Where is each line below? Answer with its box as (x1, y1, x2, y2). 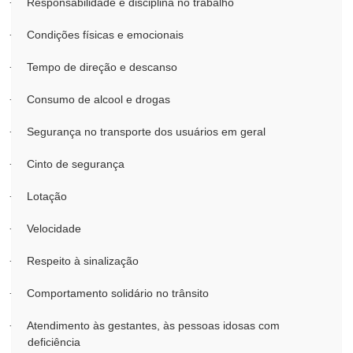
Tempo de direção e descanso (27, 61, 177, 73)
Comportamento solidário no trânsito (27, 287, 209, 299)
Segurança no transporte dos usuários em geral (27, 125, 266, 138)
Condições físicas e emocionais (27, 28, 184, 41)
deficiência (28, 336, 80, 348)
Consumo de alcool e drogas (27, 93, 170, 106)
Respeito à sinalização (27, 255, 139, 267)
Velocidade (27, 222, 81, 235)
